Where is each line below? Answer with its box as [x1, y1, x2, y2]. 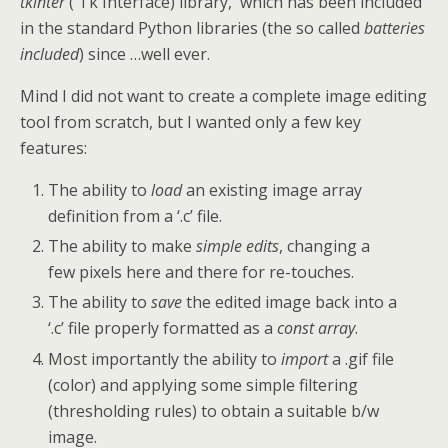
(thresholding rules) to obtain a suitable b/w [48, 399, 380, 422]
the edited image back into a [182, 291, 398, 314]
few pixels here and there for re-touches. [48, 261, 355, 284]
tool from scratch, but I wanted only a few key [20, 111, 361, 133]
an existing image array [182, 179, 363, 201]
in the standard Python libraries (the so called [20, 17, 364, 39]
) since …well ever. [79, 43, 210, 65]
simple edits [196, 235, 280, 258]
